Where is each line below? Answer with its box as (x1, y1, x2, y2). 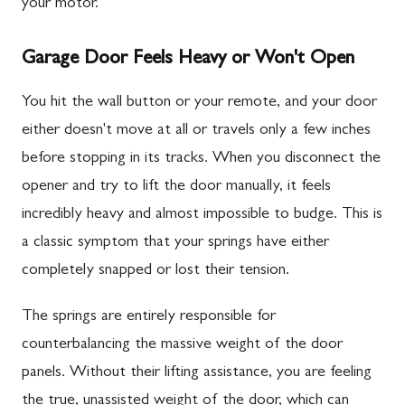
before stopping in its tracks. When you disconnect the (22, 150, 381, 167)
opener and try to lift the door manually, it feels (22, 178, 331, 195)
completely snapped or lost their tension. (22, 262, 289, 279)
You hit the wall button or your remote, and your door (22, 94, 377, 111)
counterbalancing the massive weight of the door (22, 336, 343, 353)
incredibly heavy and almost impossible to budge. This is (22, 206, 382, 223)
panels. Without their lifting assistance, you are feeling (22, 364, 372, 381)
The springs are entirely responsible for (22, 308, 276, 325)
